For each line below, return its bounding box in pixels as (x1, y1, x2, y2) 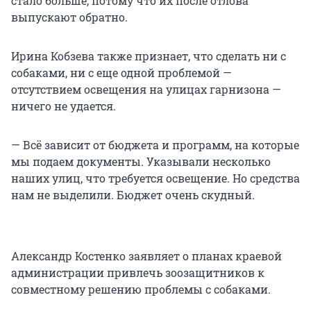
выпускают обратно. (11, 10, 128, 25)
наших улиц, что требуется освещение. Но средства (11, 171, 300, 186)
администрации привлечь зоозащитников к (11, 265, 264, 280)
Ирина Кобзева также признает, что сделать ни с (11, 49, 286, 64)
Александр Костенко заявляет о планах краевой (11, 249, 282, 264)
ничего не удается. (11, 99, 116, 114)
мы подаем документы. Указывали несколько (11, 154, 271, 169)
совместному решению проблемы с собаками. (11, 282, 271, 297)
